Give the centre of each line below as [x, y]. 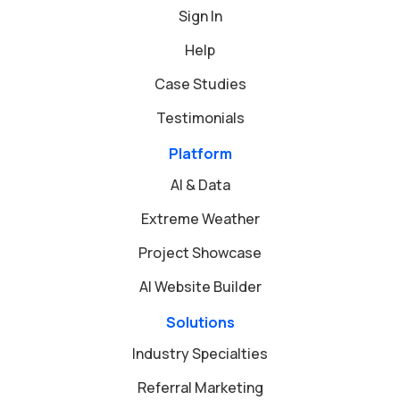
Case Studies [200, 84]
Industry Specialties [200, 354]
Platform [200, 154]
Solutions [200, 323]
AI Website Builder [200, 287]
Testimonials [200, 118]
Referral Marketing [200, 388]
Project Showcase [200, 253]
